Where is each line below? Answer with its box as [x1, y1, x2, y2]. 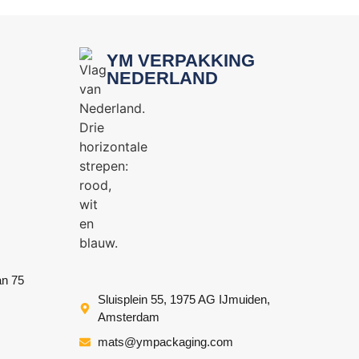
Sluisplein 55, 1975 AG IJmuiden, [97, 292, 270, 307]
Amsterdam [97, 310, 159, 325]
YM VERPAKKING [106, 50, 255, 71]
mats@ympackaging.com [97, 335, 233, 349]
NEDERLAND [106, 68, 218, 89]
